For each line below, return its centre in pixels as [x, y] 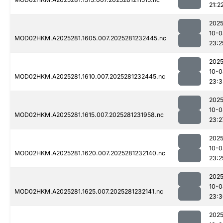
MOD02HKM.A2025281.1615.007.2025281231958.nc [89, 115]
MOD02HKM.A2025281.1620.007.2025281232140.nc [90, 153]
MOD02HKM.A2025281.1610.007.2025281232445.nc [90, 77]
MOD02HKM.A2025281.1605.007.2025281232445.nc [90, 38]
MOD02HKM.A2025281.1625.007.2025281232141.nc [89, 192]
